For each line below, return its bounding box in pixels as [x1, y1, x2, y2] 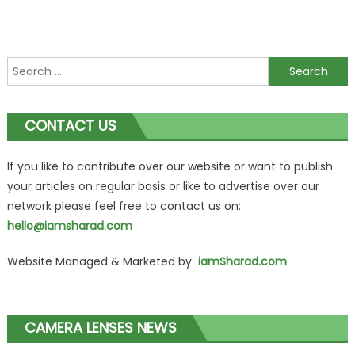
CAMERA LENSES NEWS [24, 318, 177, 338]
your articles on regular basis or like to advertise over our [6, 178, 319, 195]
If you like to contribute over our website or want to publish [6, 158, 333, 175]
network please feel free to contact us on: [6, 198, 241, 215]
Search [6, 58, 45, 74]
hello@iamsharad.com [6, 218, 132, 235]
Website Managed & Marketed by [6, 254, 198, 270]
